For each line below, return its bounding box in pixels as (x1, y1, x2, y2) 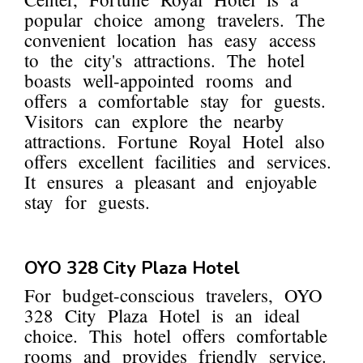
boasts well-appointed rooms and (24, 68, 293, 93)
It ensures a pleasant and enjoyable (24, 169, 317, 194)
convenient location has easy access (24, 28, 316, 53)
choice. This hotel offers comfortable (24, 323, 327, 348)
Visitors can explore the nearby (24, 109, 284, 134)
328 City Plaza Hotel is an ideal (24, 303, 300, 328)
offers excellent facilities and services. (24, 149, 331, 174)
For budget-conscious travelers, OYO (24, 283, 322, 308)
